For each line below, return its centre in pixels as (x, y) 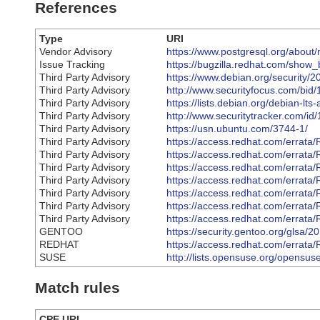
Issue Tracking (72, 65)
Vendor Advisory (76, 52)
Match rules (77, 288)
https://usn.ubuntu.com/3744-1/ (237, 129)
